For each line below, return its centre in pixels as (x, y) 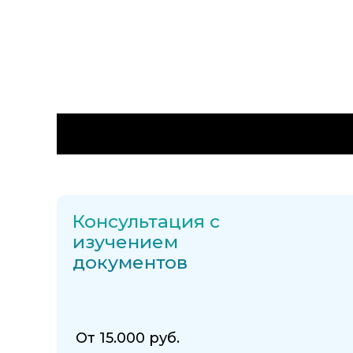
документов (130, 263)
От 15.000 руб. (128, 338)
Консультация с (146, 222)
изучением (125, 242)
